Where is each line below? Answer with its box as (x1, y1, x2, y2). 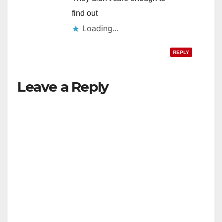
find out (72, 8, 98, 17)
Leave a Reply (17, 78, 109, 95)
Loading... (82, 23, 118, 33)
